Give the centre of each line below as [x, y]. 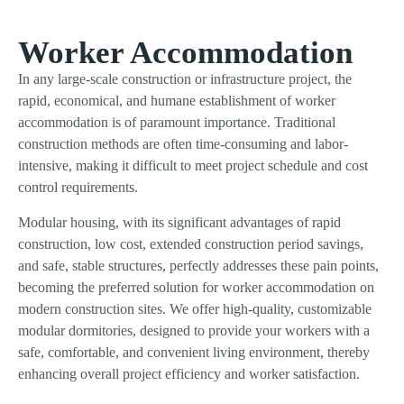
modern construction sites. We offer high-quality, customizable [195, 308]
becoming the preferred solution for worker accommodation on [196, 287]
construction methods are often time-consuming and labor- [183, 144]
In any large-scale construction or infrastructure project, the [185, 79]
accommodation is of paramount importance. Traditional [177, 123]
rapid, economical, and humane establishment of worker [177, 101]
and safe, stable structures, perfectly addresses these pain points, [198, 265]
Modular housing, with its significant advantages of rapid [179, 222]
